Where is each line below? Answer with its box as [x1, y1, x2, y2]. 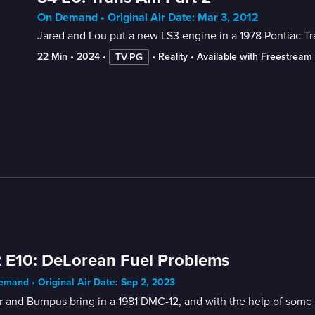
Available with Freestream [196, 51, 312, 62]
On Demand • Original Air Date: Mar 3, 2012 [37, 10, 259, 25]
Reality [157, 51, 188, 62]
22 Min [37, 51, 67, 62]
